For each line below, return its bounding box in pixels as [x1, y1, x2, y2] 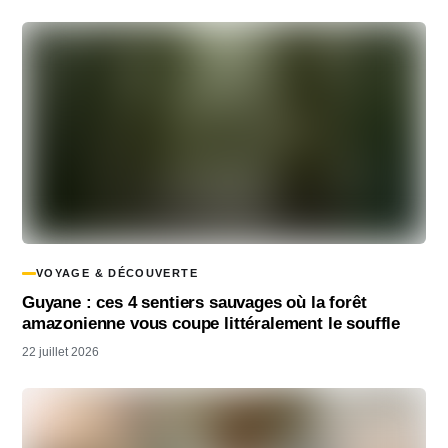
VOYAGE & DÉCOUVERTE [36, 266, 198, 279]
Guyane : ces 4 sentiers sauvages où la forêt [22, 292, 367, 312]
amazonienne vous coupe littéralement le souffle [22, 313, 401, 333]
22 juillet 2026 [22, 345, 99, 358]
